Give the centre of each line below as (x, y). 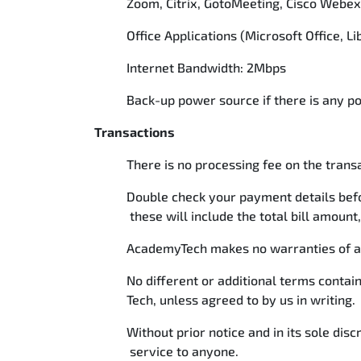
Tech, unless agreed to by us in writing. (243, 299)
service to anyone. (184, 351)
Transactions (136, 132)
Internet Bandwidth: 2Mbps (208, 67)
